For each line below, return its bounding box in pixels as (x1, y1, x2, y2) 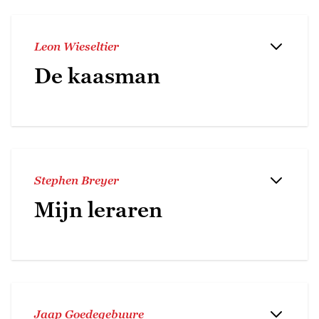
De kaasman (34, 63, 160, 88)
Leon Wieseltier (34, 39, 119, 53)
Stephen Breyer (34, 173, 119, 187)
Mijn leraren (34, 197, 162, 222)
